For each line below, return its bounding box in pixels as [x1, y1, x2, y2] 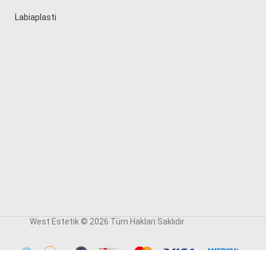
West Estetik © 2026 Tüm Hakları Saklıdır [29, 217, 186, 227]
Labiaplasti [15, 12, 57, 23]
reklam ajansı [186, 217, 237, 227]
